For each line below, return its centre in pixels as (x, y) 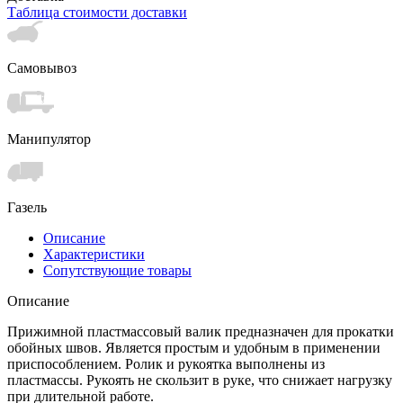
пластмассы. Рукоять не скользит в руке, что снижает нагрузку (200, 380)
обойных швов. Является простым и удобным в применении (194, 347)
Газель (27, 207)
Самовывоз (42, 67)
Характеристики (94, 254)
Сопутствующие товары (117, 270)
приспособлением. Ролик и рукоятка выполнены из (166, 363)
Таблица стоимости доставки (97, 12)
